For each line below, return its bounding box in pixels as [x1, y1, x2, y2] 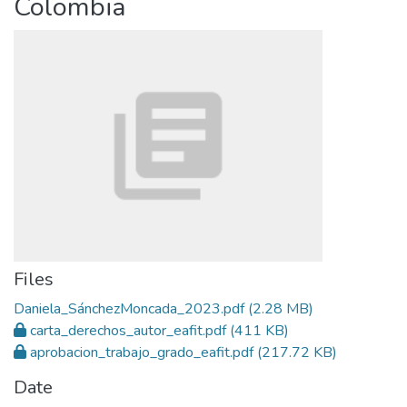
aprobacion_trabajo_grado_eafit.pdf [30, 342, 253, 362]
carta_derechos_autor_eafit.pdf [30, 321, 226, 341]
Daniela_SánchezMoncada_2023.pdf [14, 299, 244, 319]
